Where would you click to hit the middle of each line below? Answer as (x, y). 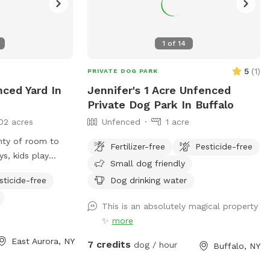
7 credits (109, 244)
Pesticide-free (224, 146)
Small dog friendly (147, 163)
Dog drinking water (148, 180)
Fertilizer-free (137, 146)
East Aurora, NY (43, 241)
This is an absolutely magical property (180, 206)
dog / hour (154, 244)
